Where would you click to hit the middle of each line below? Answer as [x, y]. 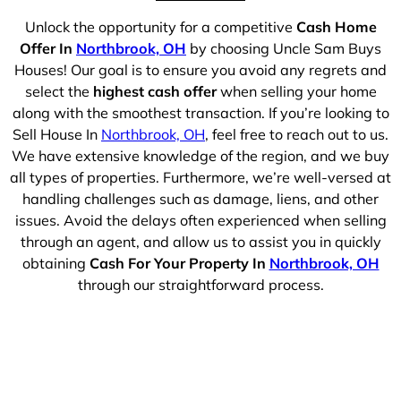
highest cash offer [154, 91]
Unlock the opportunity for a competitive [160, 26]
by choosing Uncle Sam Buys [284, 48]
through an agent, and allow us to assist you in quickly [200, 241]
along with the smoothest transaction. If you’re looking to [200, 112]
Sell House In [57, 134]
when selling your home [296, 91]
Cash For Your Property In [179, 263]
